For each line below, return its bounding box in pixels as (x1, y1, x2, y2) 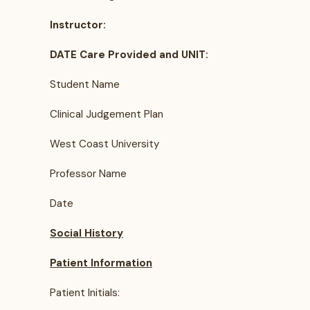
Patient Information (50, 256, 152, 270)
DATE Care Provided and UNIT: (50, 48, 208, 62)
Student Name (50, 77, 120, 91)
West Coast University (50, 137, 159, 151)
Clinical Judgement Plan (50, 107, 163, 121)
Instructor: (50, 18, 106, 32)
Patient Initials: (50, 286, 120, 300)
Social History (50, 226, 123, 240)
